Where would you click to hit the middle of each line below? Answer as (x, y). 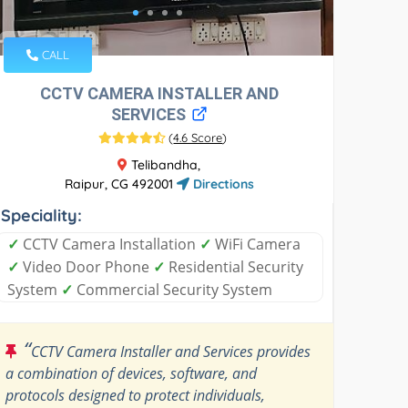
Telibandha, (164, 164)
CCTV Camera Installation (110, 244)
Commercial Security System (173, 289)
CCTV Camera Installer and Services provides (171, 351)
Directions (221, 184)
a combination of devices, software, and (132, 373)
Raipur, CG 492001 (120, 184)
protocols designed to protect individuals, (136, 395)
